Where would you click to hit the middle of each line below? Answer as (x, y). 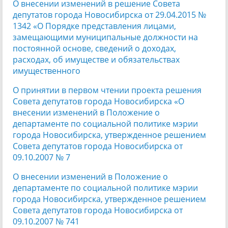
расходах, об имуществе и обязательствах (96, 59)
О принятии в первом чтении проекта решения (107, 90)
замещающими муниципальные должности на (105, 37)
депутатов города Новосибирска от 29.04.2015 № (109, 15)
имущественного (47, 70)
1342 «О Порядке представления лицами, (94, 26)
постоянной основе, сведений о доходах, (94, 48)
